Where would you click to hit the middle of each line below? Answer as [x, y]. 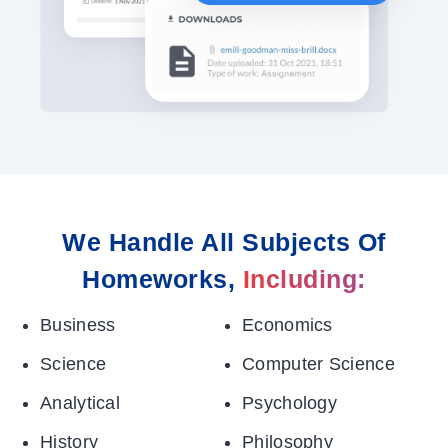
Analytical [80, 403]
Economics [287, 325]
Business [78, 325]
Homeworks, [162, 279]
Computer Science [318, 364]
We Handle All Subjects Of [224, 242]
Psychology [289, 403]
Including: [304, 279]
